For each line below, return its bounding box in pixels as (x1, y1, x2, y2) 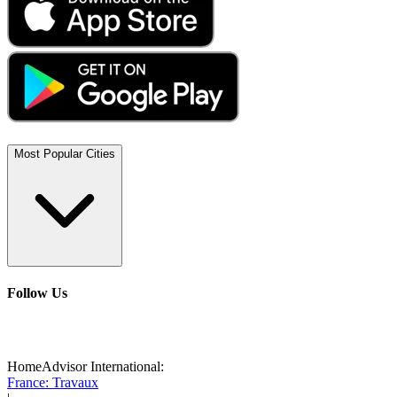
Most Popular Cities (14, 146, 115, 160)
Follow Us (7, 284, 67, 300)
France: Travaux (7, 375, 98, 391)
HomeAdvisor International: (7, 359, 164, 375)
